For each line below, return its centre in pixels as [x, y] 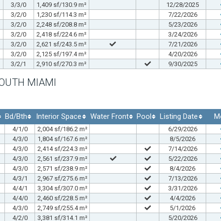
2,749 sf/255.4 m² [62, 208]
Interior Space [58, 116]
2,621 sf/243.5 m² [61, 44]
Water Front [109, 116]
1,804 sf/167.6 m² [62, 139]
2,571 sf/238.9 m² [62, 168]
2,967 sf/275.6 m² [62, 178]
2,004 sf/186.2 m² [62, 129]
